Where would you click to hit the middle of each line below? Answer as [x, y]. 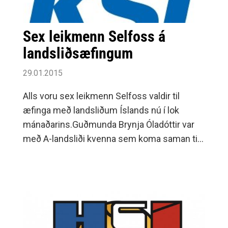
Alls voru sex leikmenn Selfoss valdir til [101, 96]
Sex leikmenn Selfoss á [94, 37]
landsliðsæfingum [78, 53]
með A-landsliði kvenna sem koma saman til [111, 139]
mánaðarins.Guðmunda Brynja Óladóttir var [109, 125]
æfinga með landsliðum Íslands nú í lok [101, 110]
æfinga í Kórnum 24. [63, 153]
